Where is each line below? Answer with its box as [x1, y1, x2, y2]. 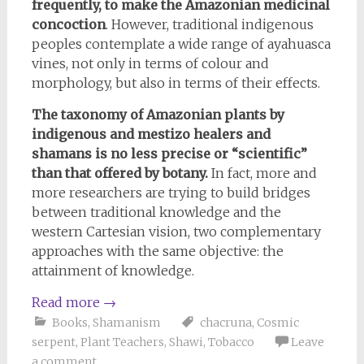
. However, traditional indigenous [105, 15, 314, 32]
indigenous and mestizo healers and [31, 125, 271, 142]
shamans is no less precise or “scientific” [31, 145, 307, 162]
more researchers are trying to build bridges [31, 184, 310, 201]
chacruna [199, 314, 252, 330]
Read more [31, 293, 103, 310]
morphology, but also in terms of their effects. [31, 74, 320, 91]
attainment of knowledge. [31, 262, 194, 279]
